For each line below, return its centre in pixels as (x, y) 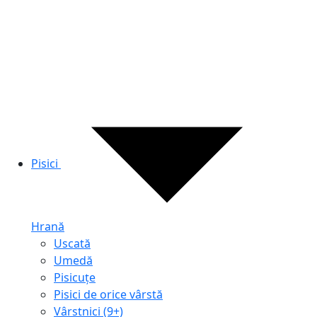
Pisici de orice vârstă (108, 294)
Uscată (72, 243)
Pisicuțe (75, 277)
